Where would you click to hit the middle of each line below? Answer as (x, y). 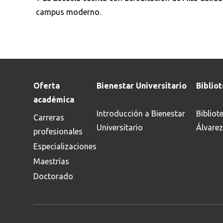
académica (54, 100)
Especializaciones (65, 146)
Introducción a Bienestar (141, 113)
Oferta (47, 86)
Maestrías (52, 161)
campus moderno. (68, 12)
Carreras (49, 117)
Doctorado (54, 176)
